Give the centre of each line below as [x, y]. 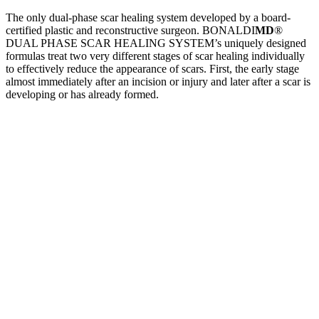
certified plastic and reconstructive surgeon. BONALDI [130, 30]
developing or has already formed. [82, 94]
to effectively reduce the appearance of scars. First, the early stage [152, 68]
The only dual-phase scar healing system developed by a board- [148, 17]
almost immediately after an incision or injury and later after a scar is [158, 81]
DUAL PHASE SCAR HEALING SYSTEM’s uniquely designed [156, 43]
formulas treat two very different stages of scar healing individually [155, 56]
